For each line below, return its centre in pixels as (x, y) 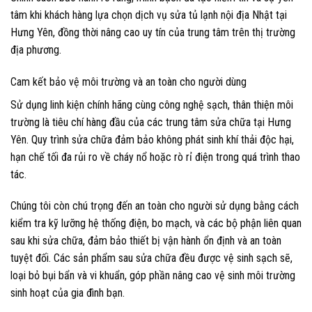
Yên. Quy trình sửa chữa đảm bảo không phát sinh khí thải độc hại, (152, 139)
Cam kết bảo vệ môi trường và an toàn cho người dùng (128, 81)
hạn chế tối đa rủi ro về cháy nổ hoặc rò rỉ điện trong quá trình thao (155, 157)
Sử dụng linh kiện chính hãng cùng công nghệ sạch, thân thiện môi (152, 104)
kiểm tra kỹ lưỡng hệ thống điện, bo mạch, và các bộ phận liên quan (156, 224)
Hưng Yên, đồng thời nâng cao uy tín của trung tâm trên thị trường (153, 32)
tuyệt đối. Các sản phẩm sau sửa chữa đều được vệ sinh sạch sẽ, (151, 258)
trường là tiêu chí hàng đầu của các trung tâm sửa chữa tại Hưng (151, 122)
